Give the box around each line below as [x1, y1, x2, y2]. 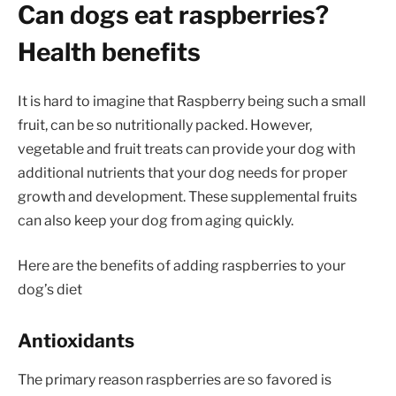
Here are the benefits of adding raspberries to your [18, 257, 346, 275]
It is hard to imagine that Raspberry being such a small [18, 92, 366, 110]
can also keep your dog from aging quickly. [18, 211, 293, 229]
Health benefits [18, 36, 201, 67]
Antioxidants [18, 329, 134, 352]
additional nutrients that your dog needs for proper [18, 164, 347, 181]
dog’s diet [18, 281, 82, 299]
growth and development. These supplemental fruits [18, 187, 357, 205]
